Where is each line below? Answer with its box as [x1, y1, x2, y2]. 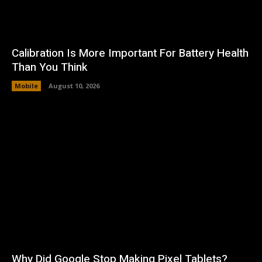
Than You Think [12, 58, 88, 75]
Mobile [15, 81, 38, 90]
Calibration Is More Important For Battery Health [12, 44, 249, 61]
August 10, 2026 [49, 81, 99, 90]
